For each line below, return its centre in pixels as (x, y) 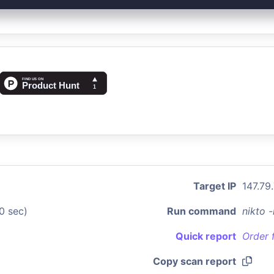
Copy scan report (194, 261)
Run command (202, 211)
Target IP (215, 186)
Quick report (206, 236)
